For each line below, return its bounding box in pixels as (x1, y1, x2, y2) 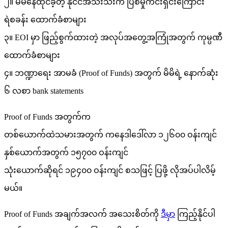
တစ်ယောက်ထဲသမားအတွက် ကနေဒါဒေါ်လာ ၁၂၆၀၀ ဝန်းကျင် (4, 130, 217, 139)
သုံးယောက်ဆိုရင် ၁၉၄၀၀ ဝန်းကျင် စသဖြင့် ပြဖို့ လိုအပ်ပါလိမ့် (4, 166, 216, 175)
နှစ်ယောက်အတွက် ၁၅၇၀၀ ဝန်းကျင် (4, 148, 128, 157)
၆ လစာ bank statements (4, 87, 83, 96)
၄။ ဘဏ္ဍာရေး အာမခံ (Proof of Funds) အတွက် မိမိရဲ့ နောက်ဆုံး (4, 69, 218, 78)
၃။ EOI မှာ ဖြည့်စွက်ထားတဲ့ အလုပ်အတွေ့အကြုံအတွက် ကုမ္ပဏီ (4, 33, 222, 42)
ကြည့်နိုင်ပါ (175, 210, 215, 219)
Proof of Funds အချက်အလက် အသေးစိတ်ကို (4, 210, 161, 219)
